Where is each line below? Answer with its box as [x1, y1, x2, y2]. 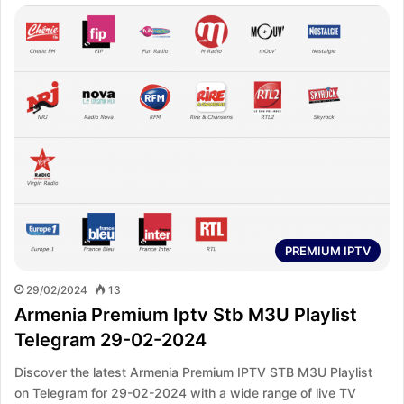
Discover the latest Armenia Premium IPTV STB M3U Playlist [14, 364, 372, 381]
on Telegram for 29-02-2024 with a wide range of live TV [14, 385, 356, 401]
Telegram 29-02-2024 [14, 329, 207, 352]
